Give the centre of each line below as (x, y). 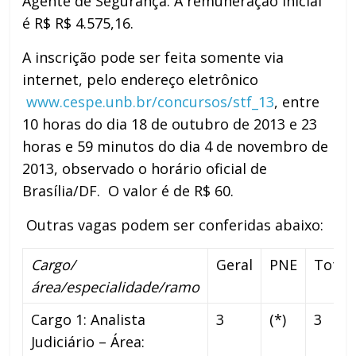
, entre (297, 101)
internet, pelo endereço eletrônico (141, 79)
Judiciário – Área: (88, 341)
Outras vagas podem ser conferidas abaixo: (177, 224)
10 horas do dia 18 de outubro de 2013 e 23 (170, 124)
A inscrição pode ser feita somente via (153, 57)
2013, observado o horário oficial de (145, 168)
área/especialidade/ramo (116, 286)
